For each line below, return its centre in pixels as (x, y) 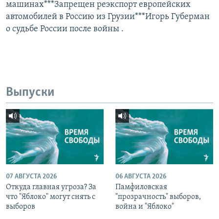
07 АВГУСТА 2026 (31, 176)
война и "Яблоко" (145, 207)
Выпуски (30, 92)
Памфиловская (141, 187)
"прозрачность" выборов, (158, 197)
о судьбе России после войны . (65, 29)
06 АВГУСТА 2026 (141, 176)
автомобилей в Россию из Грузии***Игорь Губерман (108, 17)
